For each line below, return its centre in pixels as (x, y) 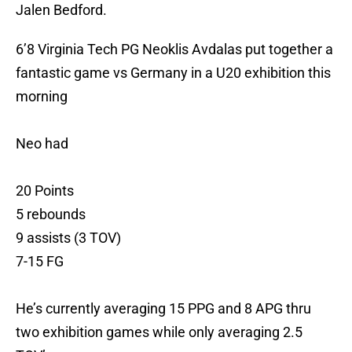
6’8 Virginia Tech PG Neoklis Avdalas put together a (174, 49)
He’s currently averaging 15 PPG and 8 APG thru (163, 309)
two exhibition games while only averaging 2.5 (159, 332)
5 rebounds (51, 214)
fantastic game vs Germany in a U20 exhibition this (173, 73)
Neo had (42, 144)
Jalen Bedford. (63, 10)
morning (42, 97)
